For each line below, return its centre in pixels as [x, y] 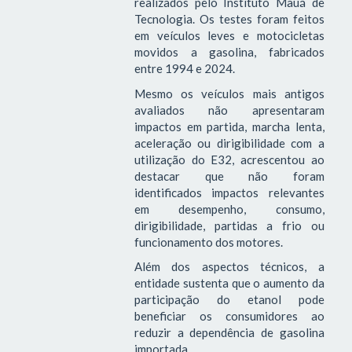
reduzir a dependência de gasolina [229, 333]
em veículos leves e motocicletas [229, 36]
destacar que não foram [229, 176]
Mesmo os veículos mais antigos [229, 93]
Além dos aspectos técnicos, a [229, 267]
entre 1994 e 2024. [184, 69]
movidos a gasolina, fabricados [229, 52]
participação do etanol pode [229, 300]
